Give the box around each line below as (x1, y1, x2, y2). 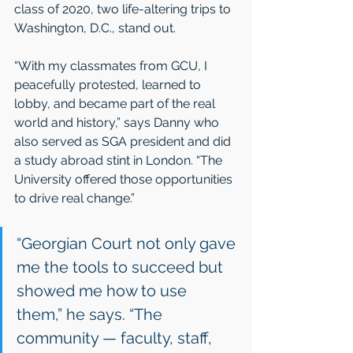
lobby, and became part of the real (14, 95, 218, 111)
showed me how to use (17, 281, 191, 300)
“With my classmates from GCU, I (14, 58, 210, 73)
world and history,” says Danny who (14, 114, 222, 130)
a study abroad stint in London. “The (14, 152, 225, 168)
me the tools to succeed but (17, 257, 227, 277)
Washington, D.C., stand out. (14, 20, 176, 35)
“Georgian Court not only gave (17, 233, 240, 253)
